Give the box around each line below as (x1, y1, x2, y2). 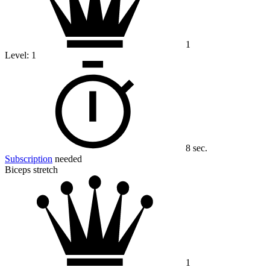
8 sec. (186, 143, 207, 154)
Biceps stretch (5, 165, 58, 175)
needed (52, 154, 82, 165)
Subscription (5, 154, 52, 165)
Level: (5, 50, 31, 61)
